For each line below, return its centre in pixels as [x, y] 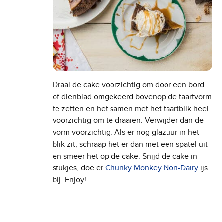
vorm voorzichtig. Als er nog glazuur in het [126, 133]
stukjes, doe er [79, 168]
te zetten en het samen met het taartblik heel [131, 109]
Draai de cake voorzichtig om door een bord [128, 85]
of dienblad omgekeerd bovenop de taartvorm [132, 97]
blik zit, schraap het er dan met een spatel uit [130, 144]
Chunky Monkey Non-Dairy [152, 168]
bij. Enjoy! [69, 180]
